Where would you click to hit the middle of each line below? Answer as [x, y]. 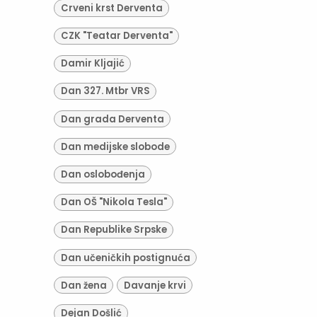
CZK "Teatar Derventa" [116, 36]
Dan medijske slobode [115, 146]
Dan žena [83, 285]
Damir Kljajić [92, 64]
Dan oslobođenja [103, 175]
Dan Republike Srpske [114, 230]
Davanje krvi [155, 285]
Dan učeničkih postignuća [125, 258]
